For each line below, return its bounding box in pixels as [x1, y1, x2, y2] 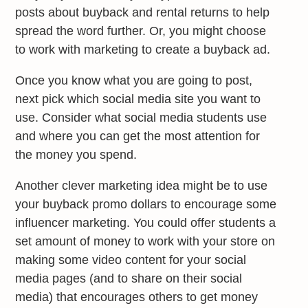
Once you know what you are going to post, [15, 73, 253, 87]
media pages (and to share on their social [15, 271, 243, 285]
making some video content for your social [15, 252, 247, 267]
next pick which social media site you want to [15, 91, 261, 106]
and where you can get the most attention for [15, 129, 261, 143]
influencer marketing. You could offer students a [15, 215, 276, 230]
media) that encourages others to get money [15, 289, 258, 304]
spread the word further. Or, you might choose [15, 23, 267, 38]
